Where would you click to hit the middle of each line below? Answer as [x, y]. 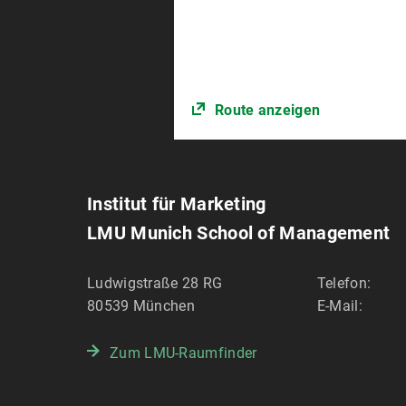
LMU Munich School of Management [239, 233]
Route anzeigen [267, 111]
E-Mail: [339, 306]
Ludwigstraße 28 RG [155, 284]
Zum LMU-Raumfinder [184, 353]
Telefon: [344, 284]
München [164, 306]
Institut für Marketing [177, 204]
